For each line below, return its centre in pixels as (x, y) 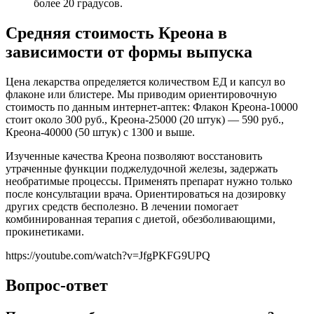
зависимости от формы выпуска (129, 52)
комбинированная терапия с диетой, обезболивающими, (141, 219)
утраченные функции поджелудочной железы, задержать (142, 169)
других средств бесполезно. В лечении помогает (122, 207)
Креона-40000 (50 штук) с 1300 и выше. (100, 132)
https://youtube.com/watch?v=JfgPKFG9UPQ (108, 256)
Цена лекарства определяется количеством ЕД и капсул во (145, 82)
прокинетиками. (45, 232)
